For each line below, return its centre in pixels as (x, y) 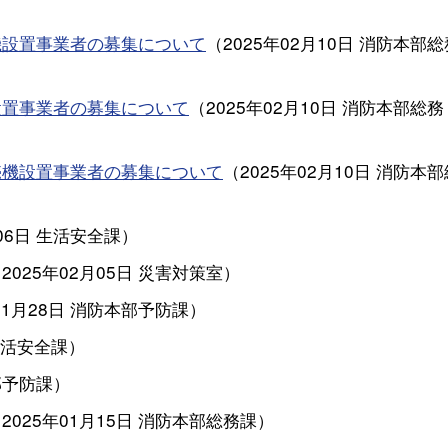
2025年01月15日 (67, 419)
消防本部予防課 (129, 308)
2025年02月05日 (67, 271)
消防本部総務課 (197, 419)
